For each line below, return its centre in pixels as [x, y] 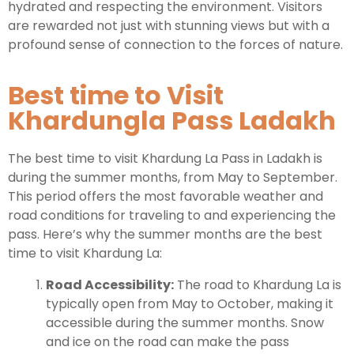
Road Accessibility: [110, 285]
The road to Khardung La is [258, 285]
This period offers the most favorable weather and [166, 197]
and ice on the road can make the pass [168, 342]
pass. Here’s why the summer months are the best [165, 235]
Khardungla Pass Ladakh [172, 121]
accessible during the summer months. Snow [185, 323]
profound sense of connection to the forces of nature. [175, 45]
